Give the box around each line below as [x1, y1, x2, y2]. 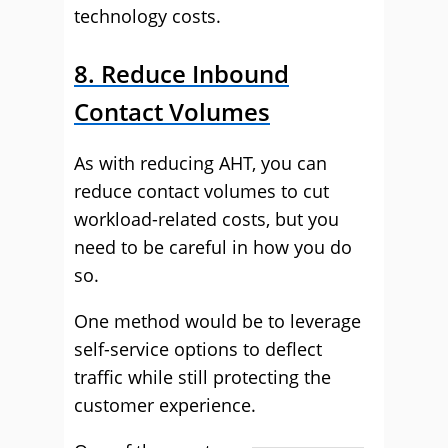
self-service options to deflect [74, 337, 322, 361]
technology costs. [74, 4, 221, 28]
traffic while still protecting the [74, 365, 331, 389]
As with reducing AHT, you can [74, 151, 327, 175]
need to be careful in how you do [74, 235, 352, 259]
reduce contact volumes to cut [74, 179, 329, 203]
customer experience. [74, 393, 256, 417]
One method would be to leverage [74, 309, 361, 333]
